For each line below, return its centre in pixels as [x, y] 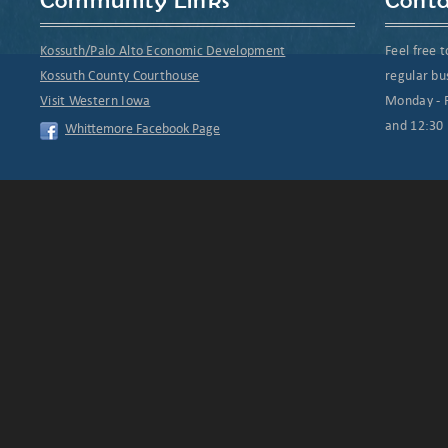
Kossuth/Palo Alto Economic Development [163, 50]
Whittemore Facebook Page [142, 128]
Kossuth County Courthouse [120, 75]
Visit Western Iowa [95, 100]
